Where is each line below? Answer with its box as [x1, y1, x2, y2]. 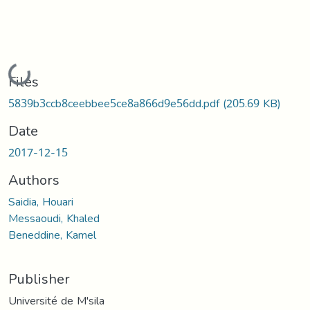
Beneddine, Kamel [8, 224, 96, 246]
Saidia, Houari [8, 190, 73, 212]
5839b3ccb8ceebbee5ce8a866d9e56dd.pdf [8, 92, 223, 114]
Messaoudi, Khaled [8, 207, 100, 229]
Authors [8, 166, 60, 193]
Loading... [10, 62, 56, 84]
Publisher [8, 265, 70, 292]
